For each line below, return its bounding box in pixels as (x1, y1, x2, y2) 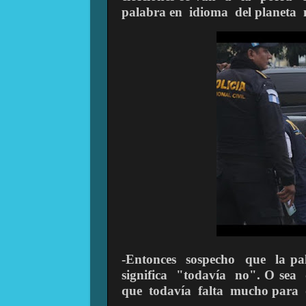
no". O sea (234, 268, 296, 283)
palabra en (122, 4, 182, 19)
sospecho (186, 252, 236, 267)
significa (122, 268, 167, 283)
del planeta (235, 4, 296, 19)
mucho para (230, 283, 298, 298)
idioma (189, 4, 228, 19)
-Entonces (122, 252, 176, 267)
